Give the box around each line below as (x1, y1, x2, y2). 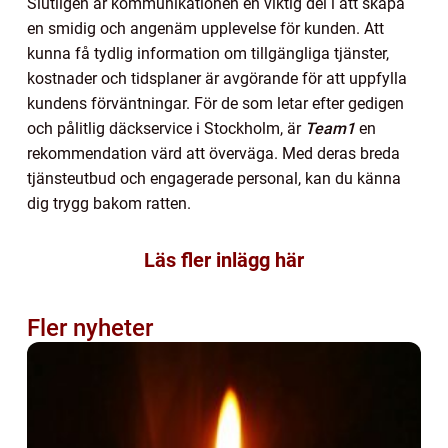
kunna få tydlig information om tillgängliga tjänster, (27, 43, 389, 63)
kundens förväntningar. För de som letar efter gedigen (27, 93, 404, 113)
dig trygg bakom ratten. (27, 193, 191, 213)
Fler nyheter (27, 313, 153, 342)
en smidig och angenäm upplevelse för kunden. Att (27, 18, 384, 38)
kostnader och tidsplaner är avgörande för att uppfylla (27, 68, 407, 88)
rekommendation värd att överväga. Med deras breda (27, 143, 400, 163)
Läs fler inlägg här (144, 247, 304, 272)
